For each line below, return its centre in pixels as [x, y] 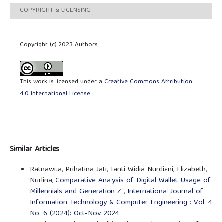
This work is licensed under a [62, 82]
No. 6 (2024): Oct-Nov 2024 [74, 213]
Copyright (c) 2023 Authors [59, 45]
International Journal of [165, 192]
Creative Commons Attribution [148, 82]
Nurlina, [42, 181]
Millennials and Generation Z [77, 192]
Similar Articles [34, 149]
